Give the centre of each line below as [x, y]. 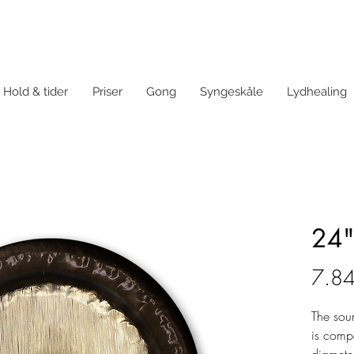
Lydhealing [317, 92]
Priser [107, 92]
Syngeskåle [232, 92]
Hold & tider [36, 92]
